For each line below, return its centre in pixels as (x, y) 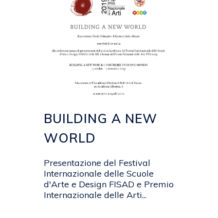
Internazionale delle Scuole (99, 173)
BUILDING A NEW (100, 118)
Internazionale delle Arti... (95, 195)
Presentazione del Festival (97, 163)
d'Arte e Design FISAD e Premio (109, 184)
